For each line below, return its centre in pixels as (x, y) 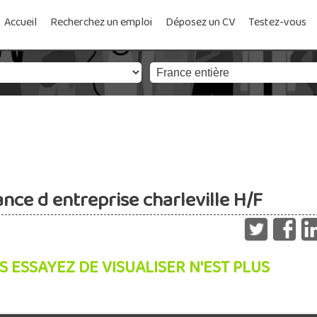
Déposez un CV (200, 22)
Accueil (21, 22)
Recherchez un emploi (101, 22)
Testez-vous (277, 22)
